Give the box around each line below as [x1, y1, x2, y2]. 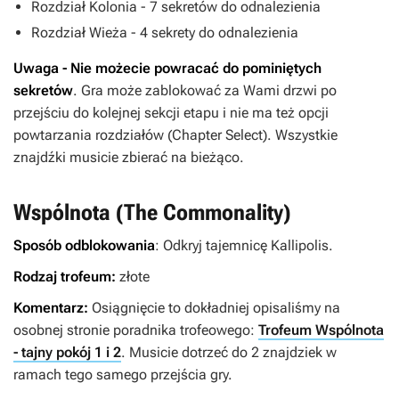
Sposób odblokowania [13, 236, 155, 254]
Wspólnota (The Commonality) [13, 199, 291, 225]
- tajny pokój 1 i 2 [13, 343, 121, 361]
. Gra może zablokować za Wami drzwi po [73, 81, 337, 99]
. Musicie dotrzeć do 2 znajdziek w [121, 343, 337, 361]
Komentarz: [13, 298, 92, 316]
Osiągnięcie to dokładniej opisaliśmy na [92, 298, 340, 316]
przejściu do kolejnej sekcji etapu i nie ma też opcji [13, 103, 329, 121]
